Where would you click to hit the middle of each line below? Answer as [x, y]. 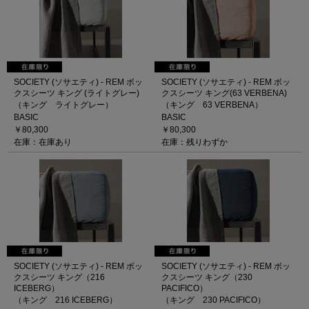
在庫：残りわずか [195, 142]
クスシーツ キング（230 [207, 277]
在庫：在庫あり [43, 142]
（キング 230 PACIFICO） [213, 300]
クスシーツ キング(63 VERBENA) [224, 93]
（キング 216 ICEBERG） [66, 300]
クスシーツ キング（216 [59, 277]
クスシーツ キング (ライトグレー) [77, 93]
